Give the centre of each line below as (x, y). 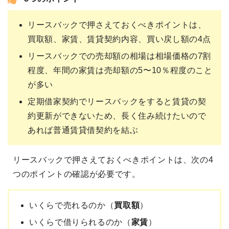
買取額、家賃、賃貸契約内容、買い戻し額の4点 (120, 39)
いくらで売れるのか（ (72, 205)
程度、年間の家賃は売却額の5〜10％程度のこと (120, 71)
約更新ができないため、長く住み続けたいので (117, 116)
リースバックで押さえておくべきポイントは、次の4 (113, 160)
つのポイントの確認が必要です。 (77, 174)
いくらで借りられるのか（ (80, 222)
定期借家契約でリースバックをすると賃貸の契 (117, 102)
